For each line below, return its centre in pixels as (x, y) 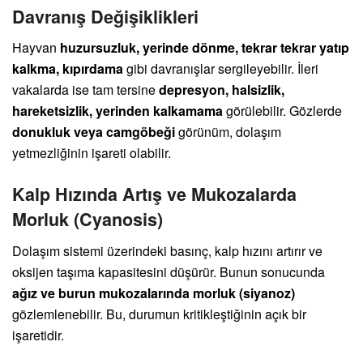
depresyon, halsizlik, (222, 90)
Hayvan (36, 48)
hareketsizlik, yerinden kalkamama (117, 111)
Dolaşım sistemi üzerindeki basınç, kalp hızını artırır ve (167, 250)
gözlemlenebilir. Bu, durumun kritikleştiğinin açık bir (159, 314)
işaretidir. (38, 335)
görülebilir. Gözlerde (282, 111)
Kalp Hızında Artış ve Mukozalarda (154, 194)
